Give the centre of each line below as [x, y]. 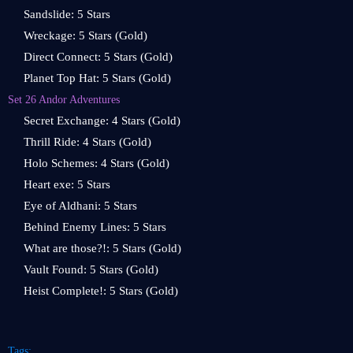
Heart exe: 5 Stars [67, 184]
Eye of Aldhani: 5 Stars [80, 206]
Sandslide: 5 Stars [67, 14]
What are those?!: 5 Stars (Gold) [102, 248]
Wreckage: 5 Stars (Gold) [85, 35]
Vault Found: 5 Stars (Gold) [91, 269]
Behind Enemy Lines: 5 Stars [95, 227]
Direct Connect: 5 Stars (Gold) [98, 57]
